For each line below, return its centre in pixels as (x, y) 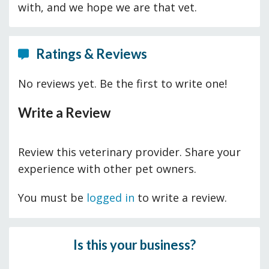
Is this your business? (134, 245)
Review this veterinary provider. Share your (129, 152)
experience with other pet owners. (107, 169)
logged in (110, 198)
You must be (52, 198)
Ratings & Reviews (90, 54)
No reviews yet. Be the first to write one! (122, 84)
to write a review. (181, 198)
